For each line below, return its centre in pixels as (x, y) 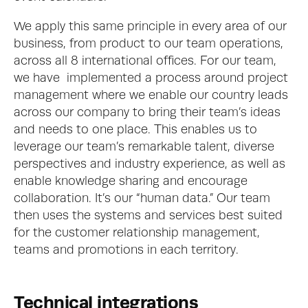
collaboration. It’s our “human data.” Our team (142, 199)
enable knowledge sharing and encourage (131, 181)
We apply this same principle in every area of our (150, 27)
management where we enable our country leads (151, 96)
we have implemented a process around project (151, 78)
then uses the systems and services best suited (148, 216)
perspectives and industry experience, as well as (150, 164)
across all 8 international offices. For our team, (145, 61)
